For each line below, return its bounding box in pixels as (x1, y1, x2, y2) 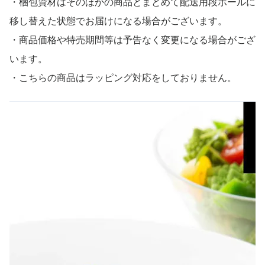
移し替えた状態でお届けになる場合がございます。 (9, 13, 227, 27)
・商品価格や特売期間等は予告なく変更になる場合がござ (9, 32, 256, 46)
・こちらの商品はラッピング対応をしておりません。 (9, 70, 237, 84)
